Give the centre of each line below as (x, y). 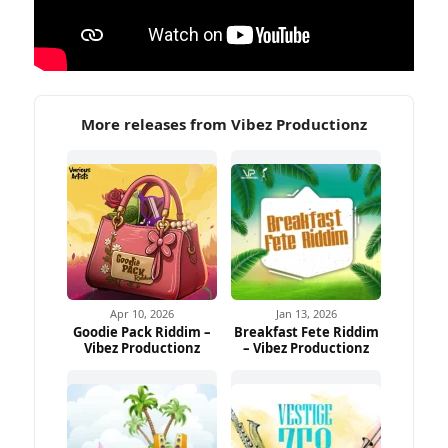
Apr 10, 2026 (142, 314)
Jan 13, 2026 (306, 314)
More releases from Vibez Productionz (224, 124)
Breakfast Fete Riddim (306, 332)
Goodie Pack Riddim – (142, 332)
